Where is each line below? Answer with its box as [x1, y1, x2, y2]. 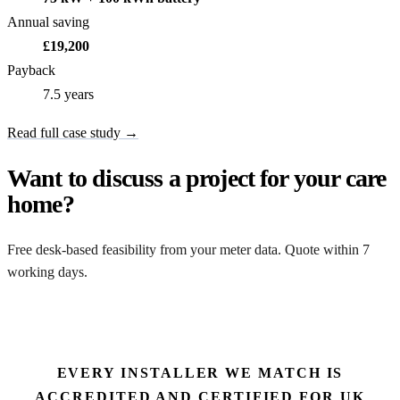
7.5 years [43, 87, 94, 103]
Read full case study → [7, 125, 138, 141]
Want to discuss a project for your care [7, 164, 387, 193]
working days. [7, 263, 87, 279]
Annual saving [7, 14, 89, 30]
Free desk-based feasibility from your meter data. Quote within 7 [7, 241, 370, 257]
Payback [7, 62, 55, 79]
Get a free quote [29, 313, 123, 329]
